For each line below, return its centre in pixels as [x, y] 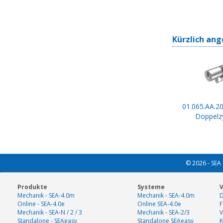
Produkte [32, 187]
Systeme [151, 187]
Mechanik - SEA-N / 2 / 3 [50, 213]
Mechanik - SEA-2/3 [164, 213]
